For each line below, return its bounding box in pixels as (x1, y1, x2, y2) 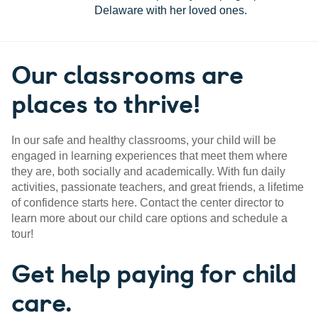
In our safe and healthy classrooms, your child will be (11, 134, 276, 147)
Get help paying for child (11, 253, 297, 292)
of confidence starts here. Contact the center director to (11, 197, 284, 209)
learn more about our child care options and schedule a (11, 212, 287, 225)
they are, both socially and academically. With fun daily (11, 165, 285, 178)
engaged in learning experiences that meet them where (11, 150, 287, 163)
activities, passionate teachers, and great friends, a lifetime (11, 181, 304, 194)
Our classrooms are (11, 54, 243, 93)
